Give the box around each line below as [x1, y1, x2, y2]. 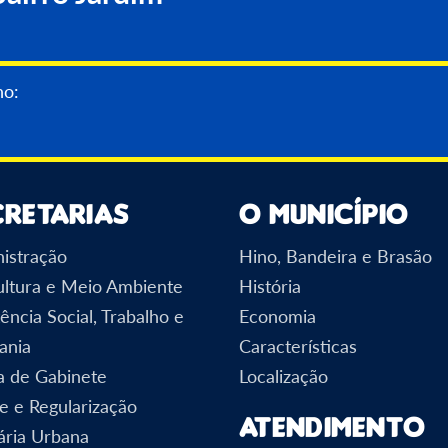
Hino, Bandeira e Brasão [239, 244, 432, 267]
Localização [239, 364, 328, 387]
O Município [239, 196, 409, 230]
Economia [239, 304, 316, 327]
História [239, 274, 301, 297]
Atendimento [239, 409, 426, 443]
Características [239, 334, 357, 357]
